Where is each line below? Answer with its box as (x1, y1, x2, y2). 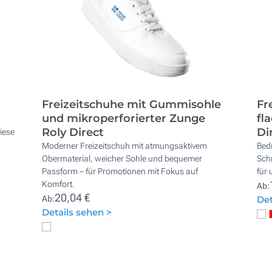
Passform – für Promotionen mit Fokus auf (42, 166, 199, 176)
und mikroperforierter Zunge (42, 111, 206, 125)
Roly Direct (42, 125, 104, 139)
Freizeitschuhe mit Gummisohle (42, 97, 222, 111)
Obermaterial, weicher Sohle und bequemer (42, 153, 203, 163)
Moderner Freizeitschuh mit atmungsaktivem (42, 140, 208, 151)
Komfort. (42, 178, 75, 189)
